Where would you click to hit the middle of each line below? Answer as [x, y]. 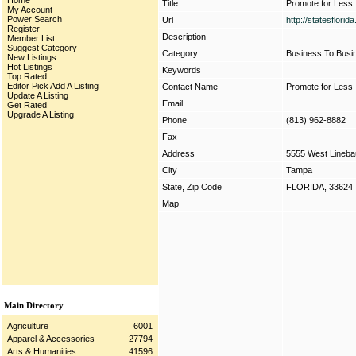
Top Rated [27, 76]
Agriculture [28, 326]
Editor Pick [28, 86]
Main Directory [33, 305]
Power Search [35, 19]
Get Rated [27, 105]
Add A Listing [74, 86]
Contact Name [190, 87]
